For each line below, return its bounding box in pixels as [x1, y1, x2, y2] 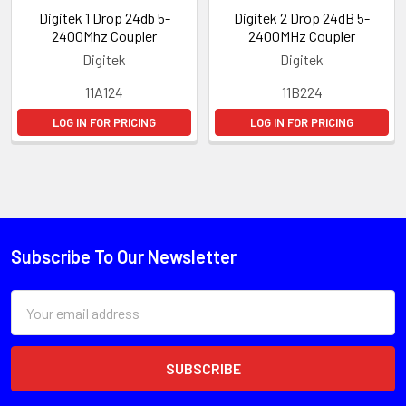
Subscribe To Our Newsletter [11, 246, 237, 268]
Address [11, 314, 61, 332]
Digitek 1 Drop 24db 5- [38, 9, 170, 27]
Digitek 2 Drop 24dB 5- [234, 9, 370, 27]
